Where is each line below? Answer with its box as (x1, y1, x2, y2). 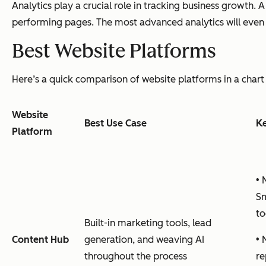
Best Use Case (84, 117, 147, 129)
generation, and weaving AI (84, 233, 204, 245)
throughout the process (84, 250, 187, 262)
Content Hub (12, 233, 69, 245)
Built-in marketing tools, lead (84, 217, 211, 229)
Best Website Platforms (12, 39, 216, 62)
